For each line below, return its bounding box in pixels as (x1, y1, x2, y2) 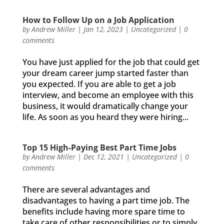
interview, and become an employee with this (22, 89, 193, 100)
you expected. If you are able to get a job (22, 78, 176, 89)
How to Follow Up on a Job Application (22, 14, 174, 25)
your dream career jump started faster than (22, 67, 188, 78)
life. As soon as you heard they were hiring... (22, 111, 188, 122)
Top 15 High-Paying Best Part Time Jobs (22, 142, 176, 153)
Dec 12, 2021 (83, 152, 124, 161)
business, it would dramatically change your (22, 100, 188, 111)
